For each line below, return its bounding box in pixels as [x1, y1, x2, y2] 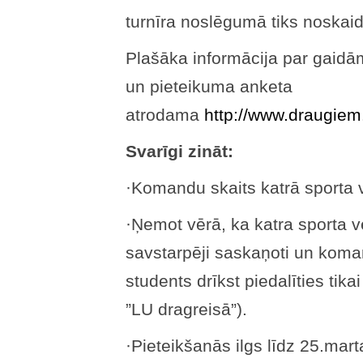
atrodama [126, 105, 204, 125]
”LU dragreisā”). [126, 300, 247, 319]
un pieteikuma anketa [126, 77, 293, 96]
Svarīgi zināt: [126, 142, 238, 161]
